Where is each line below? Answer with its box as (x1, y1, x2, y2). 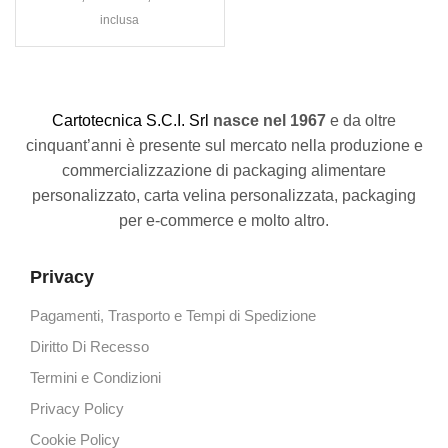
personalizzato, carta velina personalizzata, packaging (32, 186, 416, 204)
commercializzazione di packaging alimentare (62, 161, 386, 179)
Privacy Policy (30, 401, 124, 418)
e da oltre (326, 111, 396, 129)
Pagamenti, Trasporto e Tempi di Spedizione (30, 308, 316, 325)
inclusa (100, 13, 140, 27)
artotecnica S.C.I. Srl (64, 111, 213, 129)
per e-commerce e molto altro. (119, 211, 329, 229)
